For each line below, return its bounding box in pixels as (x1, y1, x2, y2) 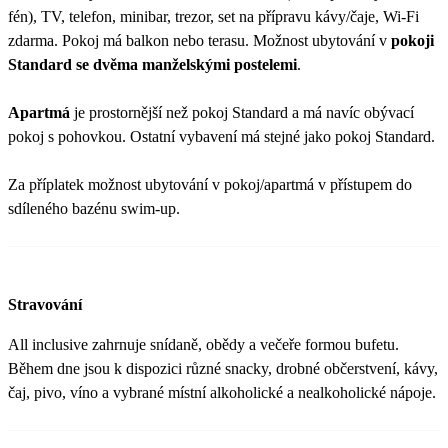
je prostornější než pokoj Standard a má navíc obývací (70, 103, 414, 121)
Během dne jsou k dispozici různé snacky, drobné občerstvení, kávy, (8, 359, 438, 377)
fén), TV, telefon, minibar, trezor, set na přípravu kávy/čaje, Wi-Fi (8, 7, 419, 25)
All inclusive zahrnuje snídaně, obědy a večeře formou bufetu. (8, 335, 399, 353)
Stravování (8, 295, 82, 313)
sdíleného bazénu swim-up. (8, 199, 180, 217)
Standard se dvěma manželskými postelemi (8, 55, 297, 73)
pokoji (391, 31, 434, 49)
